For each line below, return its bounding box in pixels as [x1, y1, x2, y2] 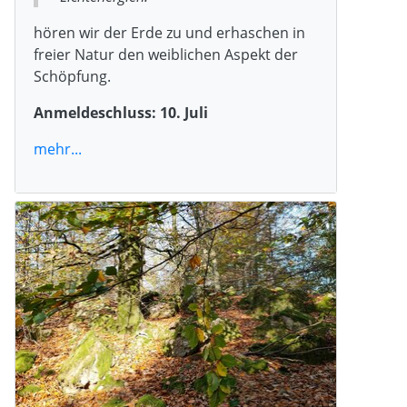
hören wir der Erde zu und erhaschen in [34, 22, 305, 43]
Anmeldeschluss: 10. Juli [34, 102, 208, 123]
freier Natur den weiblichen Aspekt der [34, 44, 298, 65]
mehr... [34, 138, 82, 159]
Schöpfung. [34, 65, 111, 86]
